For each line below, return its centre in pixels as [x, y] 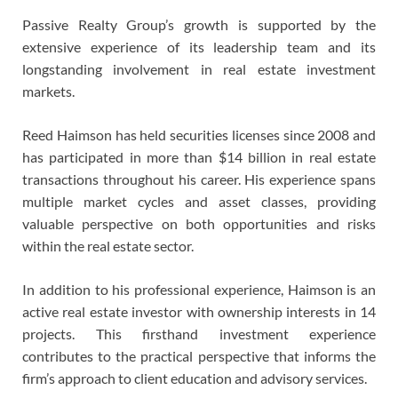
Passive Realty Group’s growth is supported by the [199, 24]
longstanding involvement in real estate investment [199, 68]
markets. [48, 91]
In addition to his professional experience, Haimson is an [199, 289]
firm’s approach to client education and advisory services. [195, 378]
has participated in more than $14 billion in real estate [199, 156]
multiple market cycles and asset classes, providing [199, 201]
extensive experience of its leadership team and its [199, 46]
